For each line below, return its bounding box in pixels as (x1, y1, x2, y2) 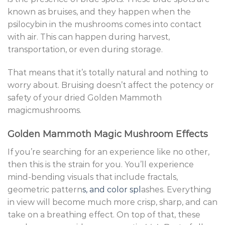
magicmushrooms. (8, 105, 81, 116)
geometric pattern (8, 184, 82, 194)
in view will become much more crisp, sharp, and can (8, 197, 217, 207)
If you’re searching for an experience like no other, (8, 147, 209, 157)
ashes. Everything (141, 184, 211, 194)
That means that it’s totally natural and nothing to (8, 68, 208, 78)
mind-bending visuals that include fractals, (8, 172, 178, 182)
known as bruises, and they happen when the (8, 7, 191, 17)
